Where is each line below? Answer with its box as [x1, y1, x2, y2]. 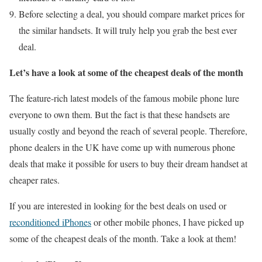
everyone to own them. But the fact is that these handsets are [9, 108, 230, 121]
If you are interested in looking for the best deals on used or [9, 199, 226, 212]
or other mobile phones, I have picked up [91, 216, 244, 229]
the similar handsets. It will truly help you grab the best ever [19, 24, 237, 37]
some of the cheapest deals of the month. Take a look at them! [9, 232, 236, 245]
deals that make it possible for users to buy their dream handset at [9, 157, 247, 170]
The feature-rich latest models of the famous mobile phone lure [9, 92, 239, 105]
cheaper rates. [9, 174, 60, 187]
